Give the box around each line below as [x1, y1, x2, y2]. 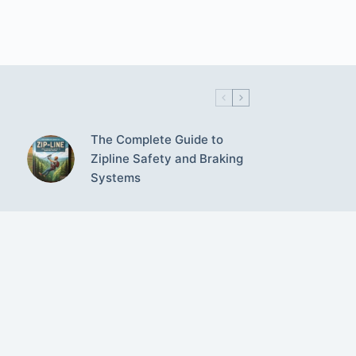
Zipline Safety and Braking [90, 150, 243, 166]
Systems [90, 169, 141, 185]
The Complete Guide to [90, 131, 223, 147]
